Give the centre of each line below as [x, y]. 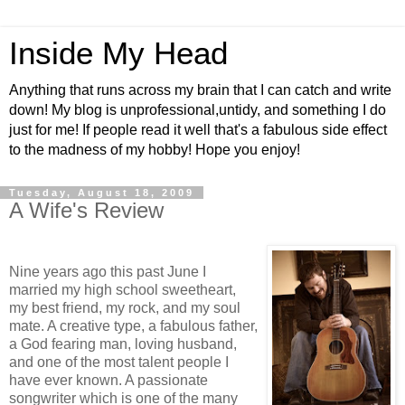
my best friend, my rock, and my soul [125, 307]
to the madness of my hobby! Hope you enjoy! [155, 150]
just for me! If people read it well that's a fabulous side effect [198, 130]
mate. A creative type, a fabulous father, [133, 325]
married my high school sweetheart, [122, 289]
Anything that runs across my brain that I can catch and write [200, 90]
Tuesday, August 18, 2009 [102, 193]
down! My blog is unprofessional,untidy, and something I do [198, 110]
